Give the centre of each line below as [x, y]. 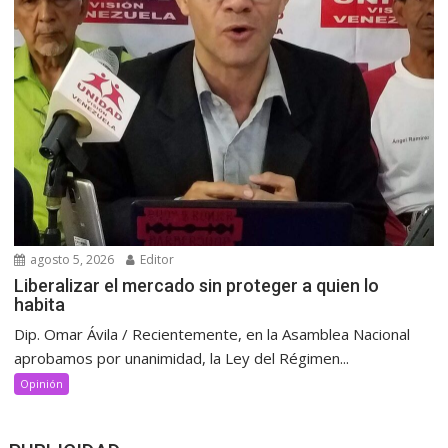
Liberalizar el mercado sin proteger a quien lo [197, 285]
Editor [156, 259]
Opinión [42, 383]
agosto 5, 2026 [71, 259]
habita [40, 304]
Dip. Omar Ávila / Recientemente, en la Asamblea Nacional [212, 333]
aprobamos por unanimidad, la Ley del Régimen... [182, 357]
